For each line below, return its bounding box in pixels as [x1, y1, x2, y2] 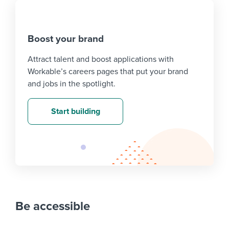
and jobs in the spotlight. [28, 79, 116, 89]
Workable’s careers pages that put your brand [28, 66, 188, 77]
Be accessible [15, 199, 90, 214]
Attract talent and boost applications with [28, 54, 174, 65]
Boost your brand [28, 33, 104, 45]
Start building [51, 106, 100, 117]
